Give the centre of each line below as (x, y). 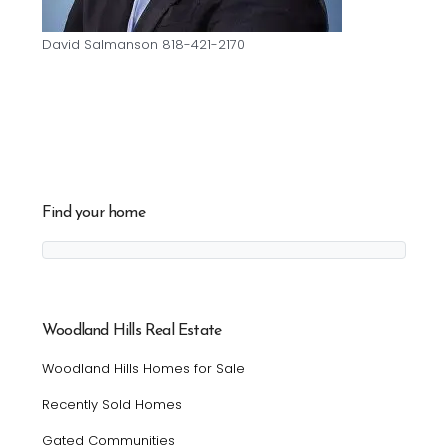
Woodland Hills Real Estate (132, 330)
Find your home (93, 212)
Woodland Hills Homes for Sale (143, 368)
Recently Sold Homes (112, 404)
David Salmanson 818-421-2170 (143, 44)
